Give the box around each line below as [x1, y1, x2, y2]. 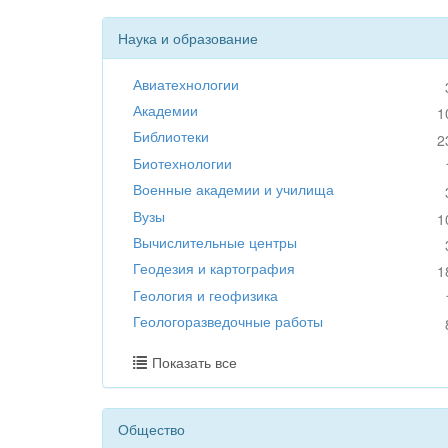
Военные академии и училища [133, 179, 334, 200]
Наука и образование [118, 27, 258, 48]
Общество [118, 419, 185, 440]
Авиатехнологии [133, 73, 239, 94]
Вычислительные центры [133, 231, 297, 252]
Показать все [152, 352, 237, 373]
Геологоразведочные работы [133, 311, 323, 331]
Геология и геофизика [133, 284, 278, 305]
